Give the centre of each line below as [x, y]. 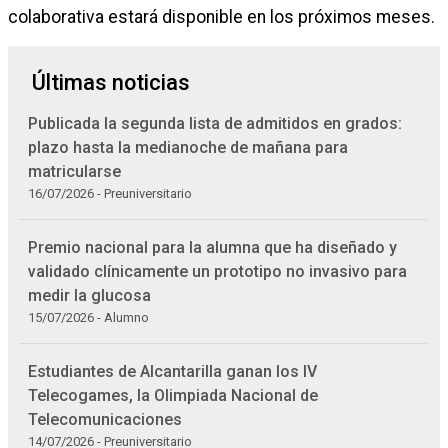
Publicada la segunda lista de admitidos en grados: [215, 123]
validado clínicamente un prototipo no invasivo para [217, 271]
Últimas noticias [111, 82]
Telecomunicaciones [105, 419]
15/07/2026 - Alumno [88, 317]
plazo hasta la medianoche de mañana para [188, 147]
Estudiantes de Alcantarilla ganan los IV [172, 371]
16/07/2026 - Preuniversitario [110, 193]
